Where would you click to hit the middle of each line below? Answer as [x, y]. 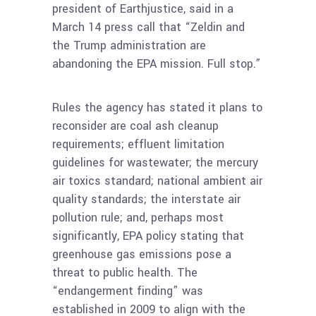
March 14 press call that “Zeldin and [148, 28]
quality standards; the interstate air [146, 200]
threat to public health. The [125, 273]
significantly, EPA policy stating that [148, 236]
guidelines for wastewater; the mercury [155, 163]
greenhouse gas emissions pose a [142, 255]
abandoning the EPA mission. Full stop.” [157, 64]
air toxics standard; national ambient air [157, 181]
